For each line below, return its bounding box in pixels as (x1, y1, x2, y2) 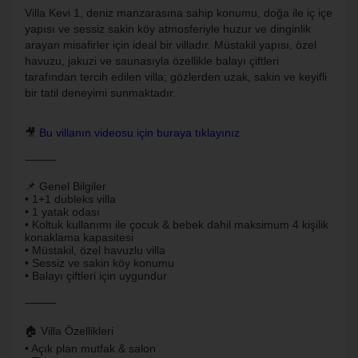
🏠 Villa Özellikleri (25, 324, 113, 337)
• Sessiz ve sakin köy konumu (25, 257, 174, 269)
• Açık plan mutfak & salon (25, 342, 156, 355)
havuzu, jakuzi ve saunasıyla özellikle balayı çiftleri (25, 54, 279, 67)
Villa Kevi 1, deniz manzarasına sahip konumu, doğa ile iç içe (25, 6, 332, 19)
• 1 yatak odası (25, 205, 100, 218)
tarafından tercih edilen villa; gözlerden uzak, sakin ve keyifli (25, 70, 327, 83)
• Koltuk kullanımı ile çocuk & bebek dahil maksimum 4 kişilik (25, 218, 328, 231)
